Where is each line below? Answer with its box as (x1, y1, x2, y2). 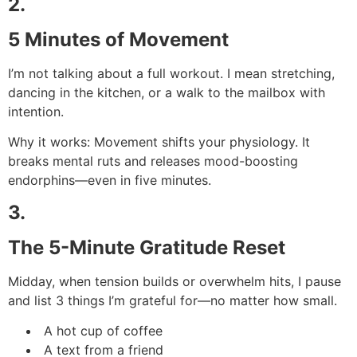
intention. (8, 103, 64, 120)
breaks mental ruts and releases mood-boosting (8, 153, 298, 170)
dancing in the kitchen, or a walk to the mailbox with (8, 84, 325, 100)
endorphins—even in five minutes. (8, 172, 211, 189)
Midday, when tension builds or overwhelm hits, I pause (8, 273, 341, 289)
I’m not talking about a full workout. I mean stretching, (8, 65, 335, 81)
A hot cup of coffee (40, 323, 163, 339)
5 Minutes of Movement (8, 27, 229, 51)
